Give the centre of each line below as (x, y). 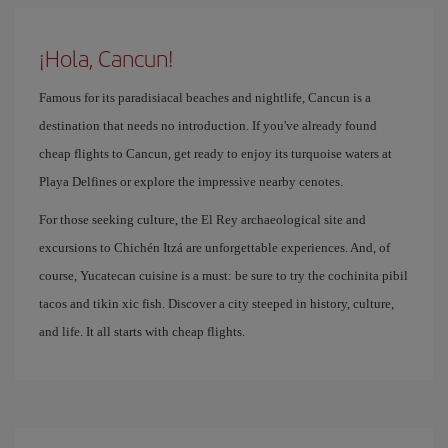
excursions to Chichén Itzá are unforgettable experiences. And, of (214, 247)
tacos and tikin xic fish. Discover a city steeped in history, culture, (216, 303)
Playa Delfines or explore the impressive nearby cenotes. (191, 181)
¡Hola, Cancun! (106, 58)
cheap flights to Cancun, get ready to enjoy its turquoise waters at (215, 153)
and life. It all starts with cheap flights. (142, 331)
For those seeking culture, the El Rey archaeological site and (202, 219)
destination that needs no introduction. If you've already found (208, 125)
